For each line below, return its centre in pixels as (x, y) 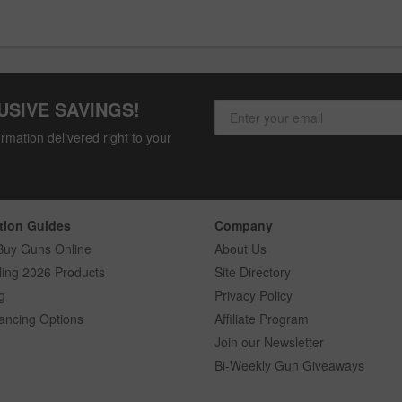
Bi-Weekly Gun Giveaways (289, 366)
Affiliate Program (262, 319)
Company (244, 226)
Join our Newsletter (269, 342)
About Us (240, 249)
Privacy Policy (253, 296)
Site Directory (253, 272)
